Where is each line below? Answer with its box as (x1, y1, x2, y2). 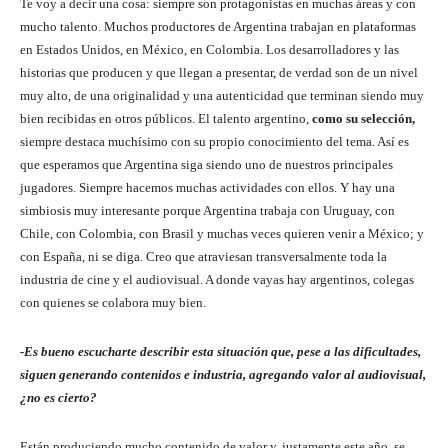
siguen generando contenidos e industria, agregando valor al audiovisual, (20, 367, 426, 383)
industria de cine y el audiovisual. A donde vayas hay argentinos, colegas (20, 272, 414, 288)
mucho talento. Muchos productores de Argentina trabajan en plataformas (20, 19, 416, 35)
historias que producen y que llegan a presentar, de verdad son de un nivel (20, 65, 418, 81)
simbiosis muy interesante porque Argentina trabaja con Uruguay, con (20, 203, 395, 219)
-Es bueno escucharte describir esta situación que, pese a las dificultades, (20, 344, 421, 360)
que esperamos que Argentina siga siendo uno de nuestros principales (20, 157, 393, 173)
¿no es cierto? (20, 390, 97, 406)
